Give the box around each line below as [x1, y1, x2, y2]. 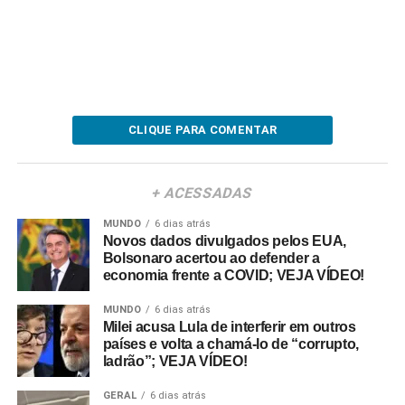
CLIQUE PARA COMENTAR [127, 122, 278, 137]
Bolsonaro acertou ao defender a [102, 250, 320, 266]
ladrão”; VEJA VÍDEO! [102, 353, 248, 369]
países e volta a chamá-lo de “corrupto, [102, 335, 360, 352]
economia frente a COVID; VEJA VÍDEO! [102, 267, 365, 283]
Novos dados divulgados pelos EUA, [102, 232, 347, 249]
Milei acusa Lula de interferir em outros [102, 318, 356, 334]
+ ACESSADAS [150, 184, 256, 202]
